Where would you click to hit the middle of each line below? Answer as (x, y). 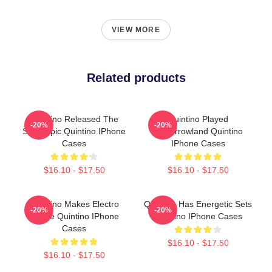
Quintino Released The (74, 119)
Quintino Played (198, 119)
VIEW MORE (136, 29)
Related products (136, 77)
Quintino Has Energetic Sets (198, 204)
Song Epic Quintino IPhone (74, 131)
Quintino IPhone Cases (198, 216)
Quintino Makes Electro (74, 204)
